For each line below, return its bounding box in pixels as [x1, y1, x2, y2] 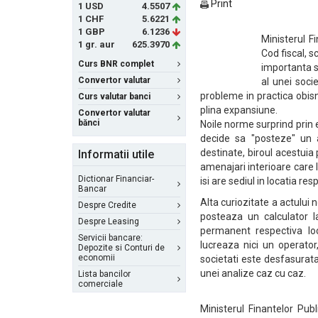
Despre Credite [78, 200, 136, 210]
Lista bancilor [78, 269, 131, 279]
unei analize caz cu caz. [200, 268, 306, 279]
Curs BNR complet [78, 59, 154, 69]
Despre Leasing [78, 216, 139, 226]
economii [78, 253, 115, 263]
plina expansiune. [200, 104, 278, 116]
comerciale [78, 279, 123, 289]
